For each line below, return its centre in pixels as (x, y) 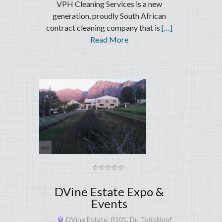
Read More (109, 40)
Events (109, 204)
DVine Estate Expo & (109, 192)
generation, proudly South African (109, 16)
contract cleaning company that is (104, 28)
